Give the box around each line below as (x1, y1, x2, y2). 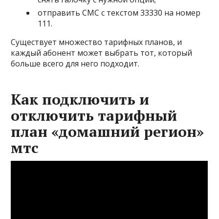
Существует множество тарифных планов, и (11, 36, 182, 47)
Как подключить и (11, 89, 150, 109)
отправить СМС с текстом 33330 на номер (38, 7, 201, 18)
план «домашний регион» (11, 121, 204, 141)
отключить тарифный (11, 105, 177, 125)
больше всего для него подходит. (11, 58, 140, 69)
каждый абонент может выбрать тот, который (11, 47, 193, 58)
